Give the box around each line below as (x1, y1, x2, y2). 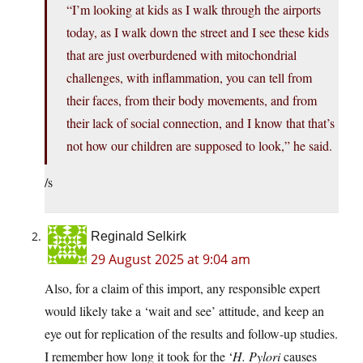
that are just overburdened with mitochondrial (66, 46, 297, 64)
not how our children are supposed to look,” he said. (66, 137, 332, 155)
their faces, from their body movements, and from (66, 92, 317, 109)
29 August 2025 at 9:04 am (91, 250, 250, 269)
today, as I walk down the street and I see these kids (66, 23, 329, 41)
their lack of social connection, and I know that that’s (66, 114, 335, 132)
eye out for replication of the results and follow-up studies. (45, 325, 338, 343)
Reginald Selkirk (91, 229, 186, 244)
